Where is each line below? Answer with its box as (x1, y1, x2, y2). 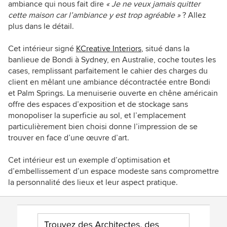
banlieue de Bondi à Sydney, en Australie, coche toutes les (8, 54, 216, 65)
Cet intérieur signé (8, 43, 76, 54)
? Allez (182, 10, 206, 20)
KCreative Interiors (76, 43, 141, 54)
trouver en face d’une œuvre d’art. (8, 132, 129, 143)
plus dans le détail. (8, 21, 74, 31)
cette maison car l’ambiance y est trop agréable (8, 10, 175, 20)
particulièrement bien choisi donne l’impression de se (8, 121, 198, 132)
